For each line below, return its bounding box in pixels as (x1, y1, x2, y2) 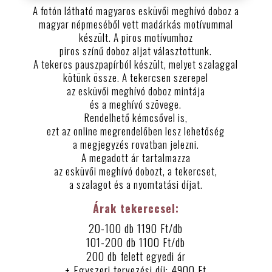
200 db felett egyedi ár (86, 248, 186, 265)
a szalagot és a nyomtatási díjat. (69, 177, 203, 192)
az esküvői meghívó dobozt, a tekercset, (54, 163, 218, 179)
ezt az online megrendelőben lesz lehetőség (47, 123, 225, 139)
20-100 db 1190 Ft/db (89, 220, 183, 237)
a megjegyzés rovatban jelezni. (72, 137, 199, 152)
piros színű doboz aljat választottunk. (59, 43, 212, 59)
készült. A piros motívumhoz (78, 30, 193, 46)
